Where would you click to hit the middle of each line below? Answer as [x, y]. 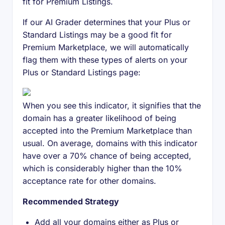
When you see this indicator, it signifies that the [112, 105]
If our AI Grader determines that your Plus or [106, 22]
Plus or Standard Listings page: [82, 72]
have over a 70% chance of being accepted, [107, 156]
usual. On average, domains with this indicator [110, 143]
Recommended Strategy [71, 201]
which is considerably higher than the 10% [102, 168]
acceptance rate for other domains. [89, 181]
